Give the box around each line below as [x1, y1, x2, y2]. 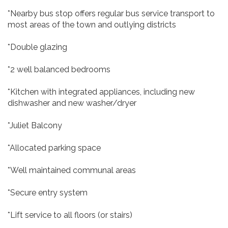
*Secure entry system [8, 188, 88, 197]
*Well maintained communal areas [8, 165, 136, 175]
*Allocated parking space [8, 143, 101, 153]
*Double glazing [8, 42, 67, 52]
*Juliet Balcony [8, 121, 62, 130]
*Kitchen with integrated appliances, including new [8, 87, 195, 97]
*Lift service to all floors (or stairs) [8, 210, 132, 220]
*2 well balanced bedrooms [8, 65, 110, 74]
